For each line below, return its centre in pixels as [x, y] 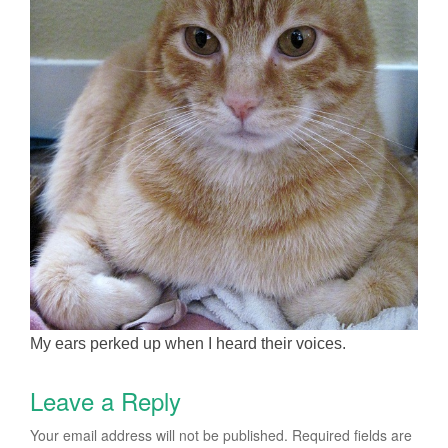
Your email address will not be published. [159, 434]
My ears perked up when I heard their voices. [188, 343]
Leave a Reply [105, 400]
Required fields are [352, 434]
